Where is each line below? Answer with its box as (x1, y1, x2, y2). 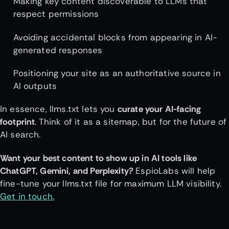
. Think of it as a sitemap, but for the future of (35, 116, 227, 128)
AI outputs (13, 80, 60, 92)
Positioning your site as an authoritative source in (13, 67, 221, 79)
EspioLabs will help (135, 165, 216, 176)
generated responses (13, 44, 105, 56)
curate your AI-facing (117, 103, 201, 115)
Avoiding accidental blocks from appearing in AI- (13, 31, 218, 43)
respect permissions (13, 8, 102, 20)
